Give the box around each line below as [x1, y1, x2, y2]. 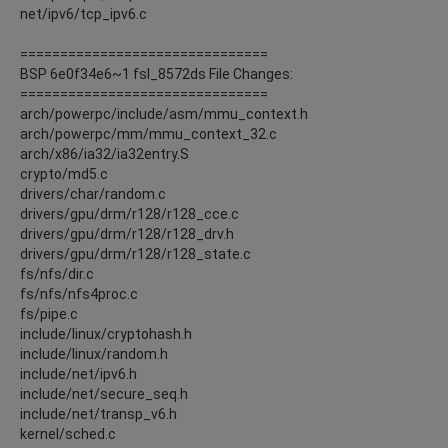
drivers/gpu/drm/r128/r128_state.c [20, 245, 251, 262]
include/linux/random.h [20, 345, 168, 362]
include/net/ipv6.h [20, 365, 137, 382]
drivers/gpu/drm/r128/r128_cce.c [20, 205, 239, 222]
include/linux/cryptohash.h [20, 325, 192, 342]
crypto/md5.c [20, 165, 108, 182]
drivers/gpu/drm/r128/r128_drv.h [20, 225, 234, 242]
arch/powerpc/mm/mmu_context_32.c [20, 125, 277, 142]
